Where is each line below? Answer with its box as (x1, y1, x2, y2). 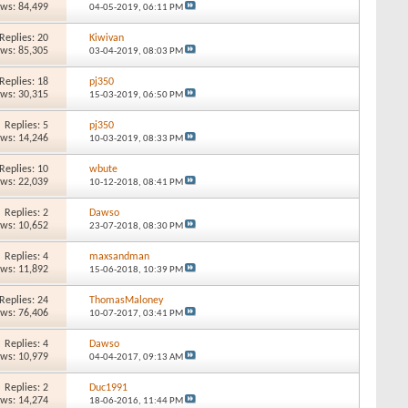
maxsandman (88, 250, 149, 262)
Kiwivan (88, 32, 124, 44)
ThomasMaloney (88, 294, 163, 306)
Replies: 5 (5, 119, 49, 131)
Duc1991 (88, 382, 127, 393)
